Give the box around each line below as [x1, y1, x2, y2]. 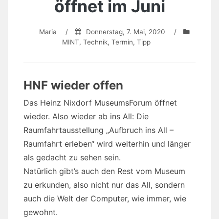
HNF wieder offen [23, 78, 123, 93]
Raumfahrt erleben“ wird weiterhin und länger [23, 139, 191, 149]
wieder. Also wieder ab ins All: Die [23, 111, 149, 122]
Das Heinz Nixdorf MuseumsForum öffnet [23, 98, 177, 108]
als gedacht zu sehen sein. [23, 153, 121, 163]
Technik [83, 38, 108, 46]
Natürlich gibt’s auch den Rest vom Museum [23, 166, 185, 176]
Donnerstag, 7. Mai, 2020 [86, 28, 166, 36]
